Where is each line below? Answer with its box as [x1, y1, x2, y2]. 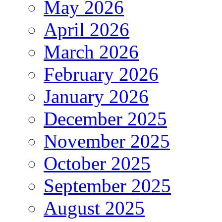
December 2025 [44, 108, 167, 130]
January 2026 [44, 86, 149, 108]
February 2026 [44, 63, 159, 85]
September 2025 [44, 175, 171, 197]
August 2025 [44, 197, 145, 219]
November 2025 [44, 130, 170, 152]
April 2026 [44, 19, 129, 41]
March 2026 [44, 41, 139, 63]
